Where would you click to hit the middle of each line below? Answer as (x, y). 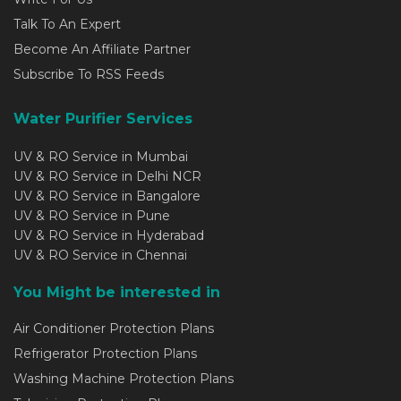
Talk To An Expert (67, 25)
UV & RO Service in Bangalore (107, 196)
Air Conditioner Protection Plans (114, 329)
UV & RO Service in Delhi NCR (107, 177)
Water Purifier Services (103, 119)
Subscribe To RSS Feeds (89, 75)
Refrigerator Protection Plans (105, 354)
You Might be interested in (117, 293)
